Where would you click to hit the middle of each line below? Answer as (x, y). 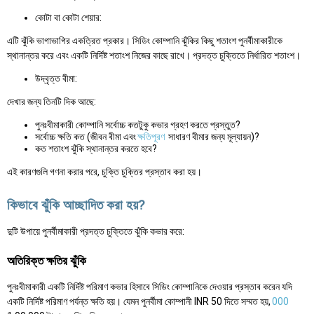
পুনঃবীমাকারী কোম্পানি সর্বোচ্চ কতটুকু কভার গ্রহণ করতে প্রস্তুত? (138, 124)
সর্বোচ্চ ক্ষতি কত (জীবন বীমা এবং (86, 136)
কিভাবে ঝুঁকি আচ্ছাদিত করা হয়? (76, 205)
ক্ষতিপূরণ (151, 136)
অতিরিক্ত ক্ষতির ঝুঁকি (47, 260)
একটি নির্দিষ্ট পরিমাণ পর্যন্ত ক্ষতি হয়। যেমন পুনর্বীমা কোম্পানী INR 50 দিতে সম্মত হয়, (139, 301)
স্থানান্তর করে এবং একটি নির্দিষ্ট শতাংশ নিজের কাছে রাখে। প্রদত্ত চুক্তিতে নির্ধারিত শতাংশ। (154, 55)
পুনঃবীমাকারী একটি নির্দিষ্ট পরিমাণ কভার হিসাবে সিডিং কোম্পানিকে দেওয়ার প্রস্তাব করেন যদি (150, 286)
